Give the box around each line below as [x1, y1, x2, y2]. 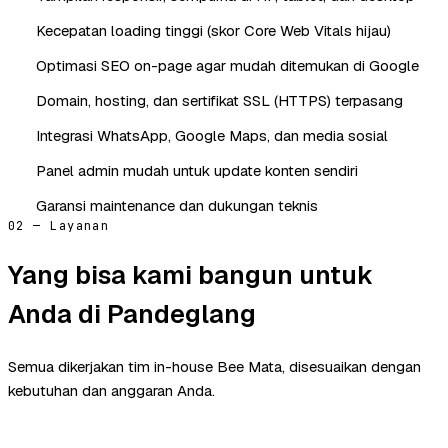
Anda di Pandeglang [8, 296, 256, 331]
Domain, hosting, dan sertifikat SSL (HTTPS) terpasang [36, 90, 403, 110]
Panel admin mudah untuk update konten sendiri [36, 160, 358, 180]
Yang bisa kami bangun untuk [8, 257, 373, 292]
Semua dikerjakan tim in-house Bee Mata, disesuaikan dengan [8, 356, 421, 376]
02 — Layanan [8, 217, 110, 234]
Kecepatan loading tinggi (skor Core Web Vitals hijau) [36, 20, 391, 40]
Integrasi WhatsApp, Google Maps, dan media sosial [36, 125, 388, 145]
